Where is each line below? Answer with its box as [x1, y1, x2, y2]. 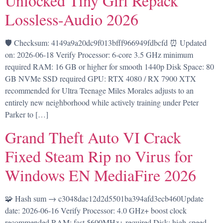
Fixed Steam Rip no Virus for [5, 145, 193, 167]
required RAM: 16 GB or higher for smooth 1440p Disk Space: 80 [5, 61, 214, 72]
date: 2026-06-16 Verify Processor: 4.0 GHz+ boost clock [5, 205, 187, 216]
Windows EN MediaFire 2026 [5, 164, 196, 186]
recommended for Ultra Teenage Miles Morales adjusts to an [5, 85, 194, 96]
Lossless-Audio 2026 [5, 8, 138, 30]
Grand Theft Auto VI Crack [5, 126, 181, 148]
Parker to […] [5, 109, 48, 120]
